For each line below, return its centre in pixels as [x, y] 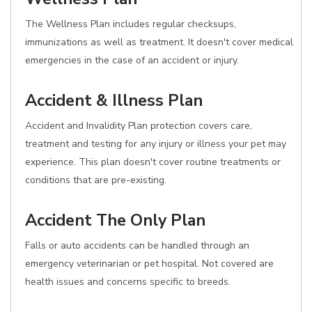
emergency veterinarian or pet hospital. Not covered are [149, 264]
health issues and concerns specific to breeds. [128, 282]
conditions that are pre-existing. [96, 180]
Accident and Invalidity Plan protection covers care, [139, 126]
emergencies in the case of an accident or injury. [132, 60]
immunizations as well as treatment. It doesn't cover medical [159, 42]
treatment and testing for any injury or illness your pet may [156, 144]
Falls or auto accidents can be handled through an [137, 245]
